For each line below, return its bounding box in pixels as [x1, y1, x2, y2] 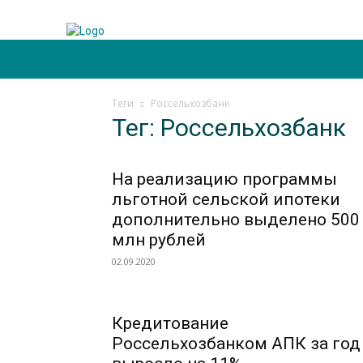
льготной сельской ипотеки [112, 190, 340, 209]
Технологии [228, 51, 293, 66]
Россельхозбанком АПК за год [112, 334, 361, 353]
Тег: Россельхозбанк [112, 113, 346, 142]
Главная [90, 51, 135, 66]
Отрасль [158, 51, 205, 66]
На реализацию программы [112, 169, 337, 189]
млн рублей [112, 230, 206, 250]
